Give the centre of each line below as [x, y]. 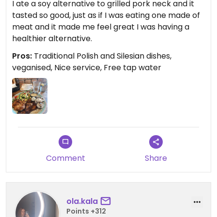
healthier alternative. [52, 39]
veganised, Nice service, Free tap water [87, 68]
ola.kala [82, 201]
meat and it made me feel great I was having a [101, 27]
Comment [65, 158]
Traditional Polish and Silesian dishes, [102, 56]
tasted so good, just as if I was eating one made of [106, 15]
